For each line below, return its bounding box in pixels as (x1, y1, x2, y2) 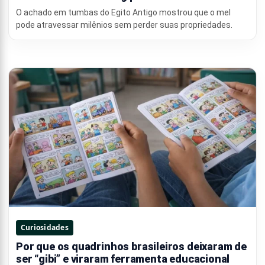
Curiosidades (21, 222, 69, 233)
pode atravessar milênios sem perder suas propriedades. (16, 20, 232, 30)
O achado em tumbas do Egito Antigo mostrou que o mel (16, 8, 231, 17)
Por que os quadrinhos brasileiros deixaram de (16, 240, 247, 253)
